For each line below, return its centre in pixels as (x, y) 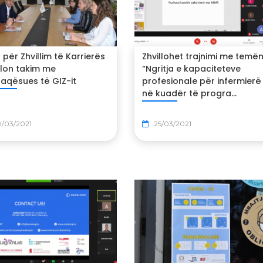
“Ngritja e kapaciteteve (191, 68)
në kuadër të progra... (189, 93)
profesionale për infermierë (201, 81)
